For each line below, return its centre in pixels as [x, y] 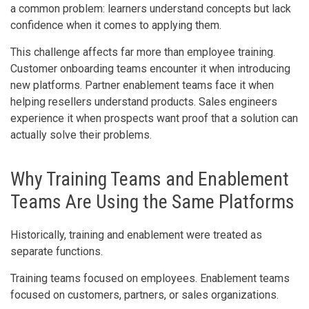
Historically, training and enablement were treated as [136, 235]
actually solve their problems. [81, 134]
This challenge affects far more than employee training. [143, 52]
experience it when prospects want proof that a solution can [154, 118]
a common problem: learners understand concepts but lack [151, 8]
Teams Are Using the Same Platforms [152, 201]
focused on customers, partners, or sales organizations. [144, 295]
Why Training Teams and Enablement [150, 179]
